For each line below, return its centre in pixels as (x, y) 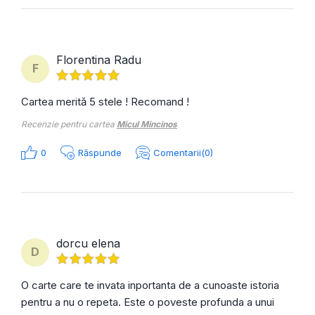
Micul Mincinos (147, 124)
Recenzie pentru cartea (69, 124)
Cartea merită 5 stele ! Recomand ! (105, 101)
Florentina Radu (99, 59)
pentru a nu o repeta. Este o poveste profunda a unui (148, 302)
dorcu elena (88, 243)
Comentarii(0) (183, 152)
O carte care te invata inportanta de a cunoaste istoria (150, 285)
